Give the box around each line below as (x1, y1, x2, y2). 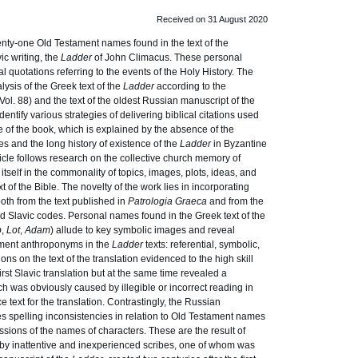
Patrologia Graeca (128, 196, 209, 207)
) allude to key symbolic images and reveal (50, 225, 235, 236)
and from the (209, 196, 264, 207)
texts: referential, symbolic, (145, 239, 260, 250)
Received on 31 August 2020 (157, 14, 268, 24)
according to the (157, 81, 226, 92)
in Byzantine (213, 138, 267, 149)
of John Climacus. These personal (94, 52, 242, 63)
